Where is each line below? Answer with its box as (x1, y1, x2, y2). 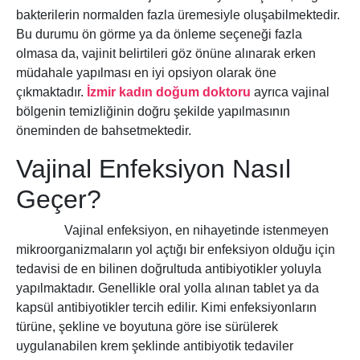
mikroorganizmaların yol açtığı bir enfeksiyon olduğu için (16, 243, 335, 257)
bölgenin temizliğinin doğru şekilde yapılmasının (16, 104, 290, 119)
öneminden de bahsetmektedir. (16, 124, 191, 138)
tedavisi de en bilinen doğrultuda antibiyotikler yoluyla (16, 262, 321, 276)
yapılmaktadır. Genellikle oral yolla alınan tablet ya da (16, 281, 319, 296)
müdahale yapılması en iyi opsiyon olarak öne (16, 66, 276, 80)
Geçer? (16, 185, 101, 215)
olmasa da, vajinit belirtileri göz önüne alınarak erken (16, 47, 316, 61)
